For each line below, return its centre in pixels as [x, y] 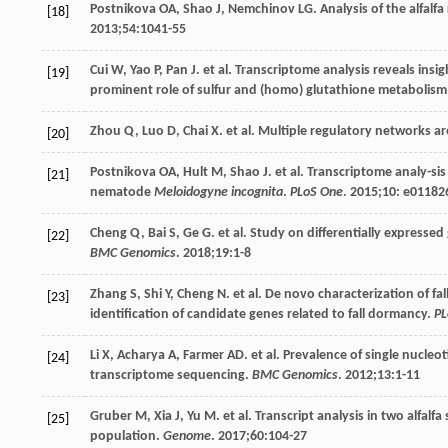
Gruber [111, 416]
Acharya [141, 355]
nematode [122, 192]
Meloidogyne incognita [218, 192]
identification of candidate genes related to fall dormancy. [262, 314]
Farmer [203, 355]
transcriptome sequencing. [171, 375]
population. [126, 436]
